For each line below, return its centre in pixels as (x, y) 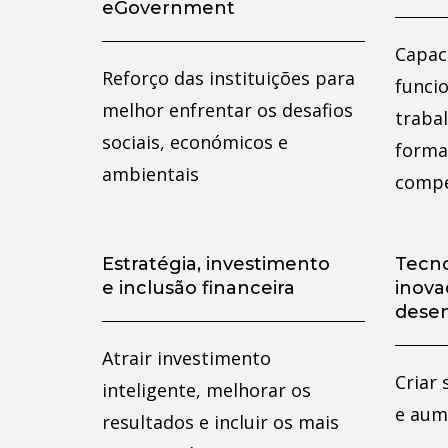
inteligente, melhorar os (206, 390)
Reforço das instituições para (228, 78)
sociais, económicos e (195, 142)
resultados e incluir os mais (220, 422)
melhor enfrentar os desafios (227, 110)
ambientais (150, 174)
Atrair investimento (186, 358)
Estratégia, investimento (216, 264)
